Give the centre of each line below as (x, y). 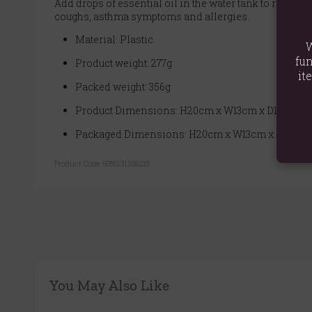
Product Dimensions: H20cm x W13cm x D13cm (186, 110)
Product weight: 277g (124, 63)
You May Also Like (109, 285)
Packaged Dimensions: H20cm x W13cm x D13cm (191, 134)
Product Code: (79, 163)
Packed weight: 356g (123, 86)
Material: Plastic (114, 39)
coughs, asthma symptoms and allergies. (152, 16)
